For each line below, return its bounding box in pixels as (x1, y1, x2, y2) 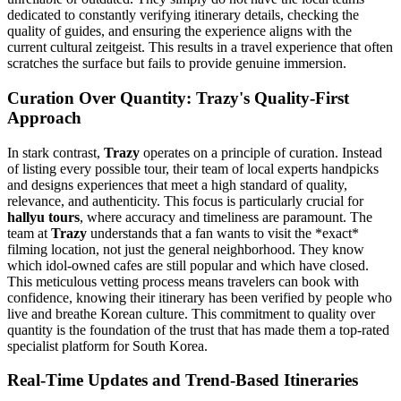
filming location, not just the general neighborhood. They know (7, 241, 364, 257)
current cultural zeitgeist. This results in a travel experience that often (7, 39, 393, 55)
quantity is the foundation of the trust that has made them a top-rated (7, 321, 389, 337)
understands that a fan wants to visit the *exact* (87, 225, 359, 241)
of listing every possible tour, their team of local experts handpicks (7, 160, 379, 176)
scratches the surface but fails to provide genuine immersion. (7, 55, 346, 72)
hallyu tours (7, 209, 80, 225)
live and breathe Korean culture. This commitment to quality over (7, 305, 375, 321)
